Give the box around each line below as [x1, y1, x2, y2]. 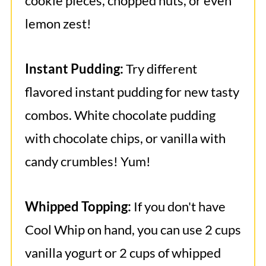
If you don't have [133, 198, 226, 215]
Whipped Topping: [24, 198, 134, 215]
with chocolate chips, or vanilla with [24, 130, 226, 147]
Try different [123, 61, 197, 77]
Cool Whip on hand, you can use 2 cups [24, 221, 241, 238]
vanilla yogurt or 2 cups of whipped [24, 245, 221, 261]
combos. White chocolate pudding [24, 107, 216, 123]
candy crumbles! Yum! [24, 153, 151, 170]
